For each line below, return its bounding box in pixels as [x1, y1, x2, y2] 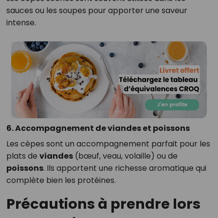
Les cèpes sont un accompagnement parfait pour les [6, 138, 210, 149]
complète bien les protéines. [6, 174, 116, 186]
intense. [6, 17, 36, 29]
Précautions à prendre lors [6, 194, 200, 214]
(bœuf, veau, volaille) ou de [73, 150, 178, 162]
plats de [6, 150, 39, 162]
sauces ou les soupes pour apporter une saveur [6, 5, 187, 17]
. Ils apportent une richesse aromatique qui [43, 162, 206, 174]
